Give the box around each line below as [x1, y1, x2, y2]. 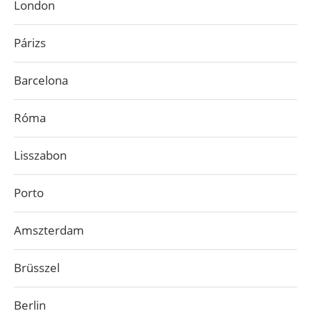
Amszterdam [14, 222, 84, 238]
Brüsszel [14, 260, 60, 276]
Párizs [14, 35, 46, 51]
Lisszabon [14, 147, 67, 163]
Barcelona [14, 72, 68, 88]
